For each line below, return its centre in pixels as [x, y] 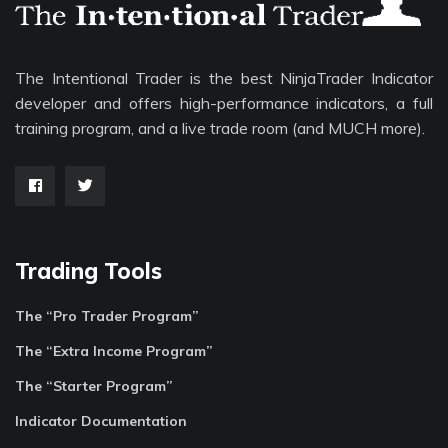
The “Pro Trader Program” [107, 316]
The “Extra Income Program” [114, 351]
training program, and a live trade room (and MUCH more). [220, 128]
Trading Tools [88, 271]
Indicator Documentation [101, 421]
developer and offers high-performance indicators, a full [224, 103]
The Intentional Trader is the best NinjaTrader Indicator [224, 78]
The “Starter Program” [94, 386]
